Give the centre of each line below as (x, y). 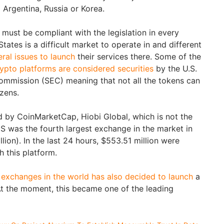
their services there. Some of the (138, 56)
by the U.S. (175, 68)
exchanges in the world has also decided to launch (97, 176)
